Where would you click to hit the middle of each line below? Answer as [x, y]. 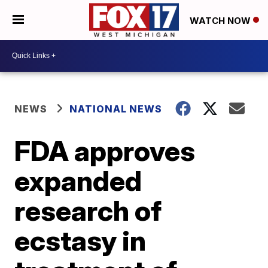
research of [88, 210]
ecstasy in [80, 240]
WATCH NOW [221, 20]
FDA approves [105, 150]
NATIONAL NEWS [116, 109]
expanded [78, 180]
